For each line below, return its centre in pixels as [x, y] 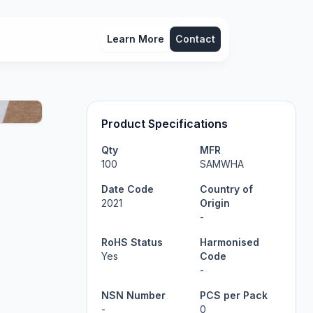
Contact [195, 39]
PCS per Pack [234, 295]
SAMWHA [222, 164]
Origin [215, 203]
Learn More [136, 39]
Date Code [128, 189]
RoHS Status [132, 242]
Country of [226, 189]
